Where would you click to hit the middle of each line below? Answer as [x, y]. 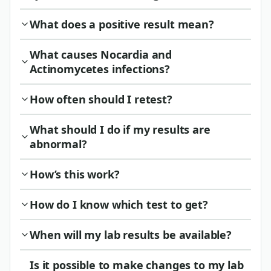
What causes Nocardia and [101, 55]
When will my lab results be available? [131, 235]
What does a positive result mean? [122, 24]
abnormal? [58, 144]
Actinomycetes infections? [100, 69]
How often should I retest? [101, 100]
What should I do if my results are [120, 130]
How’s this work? [75, 175]
